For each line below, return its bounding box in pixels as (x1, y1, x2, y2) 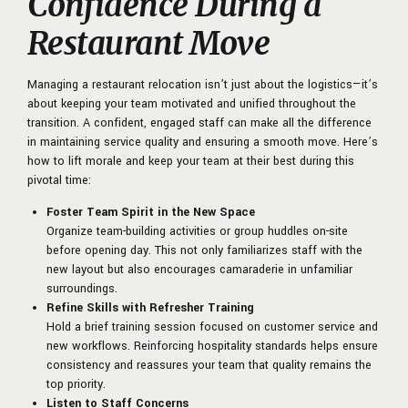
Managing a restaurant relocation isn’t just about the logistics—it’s (27, 76, 378, 94)
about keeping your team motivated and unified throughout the (27, 96, 356, 113)
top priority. (46, 376, 106, 393)
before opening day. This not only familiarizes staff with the (46, 242, 362, 260)
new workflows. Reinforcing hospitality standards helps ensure (46, 338, 378, 355)
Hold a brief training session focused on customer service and (46, 319, 378, 336)
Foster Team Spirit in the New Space (46, 204, 255, 221)
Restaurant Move (27, 24, 270, 65)
